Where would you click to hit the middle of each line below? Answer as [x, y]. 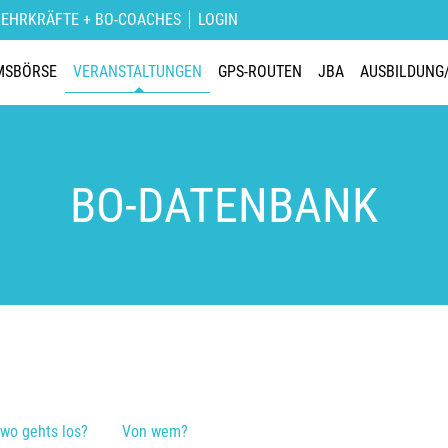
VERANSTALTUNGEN [137, 72]
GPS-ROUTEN [259, 72]
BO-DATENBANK [224, 205]
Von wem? [155, 432]
